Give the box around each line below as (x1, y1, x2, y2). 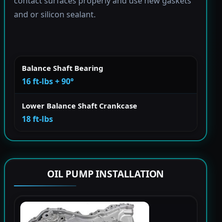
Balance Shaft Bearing (22, 63, 103, 73)
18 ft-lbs (22, 113, 53, 125)
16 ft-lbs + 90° (22, 76, 74, 87)
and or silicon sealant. (13, 8, 96, 20)
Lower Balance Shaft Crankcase (22, 101, 137, 111)
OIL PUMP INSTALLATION (47, 166, 165, 180)
